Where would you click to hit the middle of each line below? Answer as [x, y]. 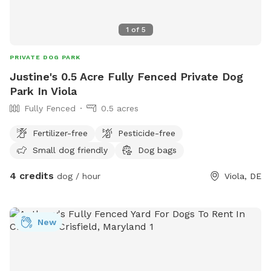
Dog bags [157, 150]
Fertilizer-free [60, 133]
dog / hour [77, 176]
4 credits [32, 175]
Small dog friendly [70, 150]
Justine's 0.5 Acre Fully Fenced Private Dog [126, 76]
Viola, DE [243, 176]
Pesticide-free [147, 133]
